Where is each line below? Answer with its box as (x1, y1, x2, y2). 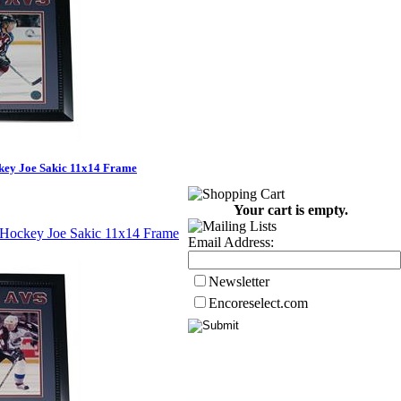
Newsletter (209, 274, 269, 289)
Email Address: (188, 235, 274, 250)
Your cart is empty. (234, 202, 348, 218)
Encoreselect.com (209, 295, 308, 311)
